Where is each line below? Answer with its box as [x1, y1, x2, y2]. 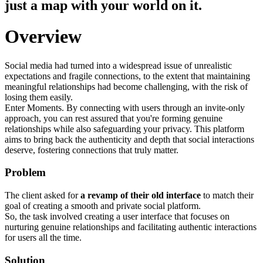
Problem [5, 166, 46, 179]
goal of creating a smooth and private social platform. [5, 201, 201, 211]
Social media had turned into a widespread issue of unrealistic [5, 60, 232, 70]
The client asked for [5, 190, 80, 201]
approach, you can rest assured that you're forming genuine [5, 113, 222, 123]
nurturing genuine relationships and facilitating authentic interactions [5, 222, 257, 232]
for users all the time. [5, 232, 82, 243]
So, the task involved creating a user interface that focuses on [5, 211, 230, 222]
